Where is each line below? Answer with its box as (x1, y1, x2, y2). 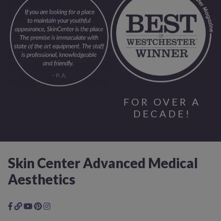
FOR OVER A (123, 95, 201, 108)
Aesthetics (8, 171, 75, 188)
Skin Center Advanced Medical (8, 155, 198, 172)
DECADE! (133, 107, 191, 119)
